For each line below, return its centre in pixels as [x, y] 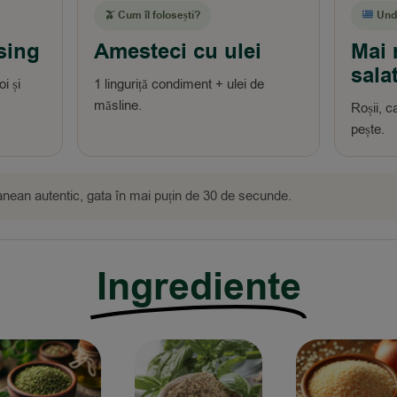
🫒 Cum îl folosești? [152, 16]
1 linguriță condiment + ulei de [179, 84]
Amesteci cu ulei [178, 52]
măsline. [118, 105]
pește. [368, 129]
